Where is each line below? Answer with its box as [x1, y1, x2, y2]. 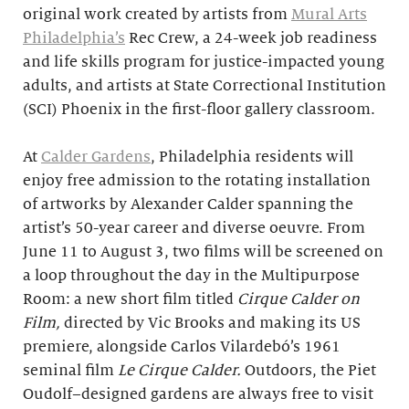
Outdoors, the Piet [245, 362, 376, 379]
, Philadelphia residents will [151, 149, 353, 165]
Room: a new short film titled [23, 291, 237, 308]
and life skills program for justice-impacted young [23, 54, 384, 70]
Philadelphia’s [23, 30, 125, 47]
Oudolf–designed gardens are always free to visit [23, 386, 373, 403]
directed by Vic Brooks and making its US [64, 315, 361, 331]
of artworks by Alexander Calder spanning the [23, 196, 353, 213]
